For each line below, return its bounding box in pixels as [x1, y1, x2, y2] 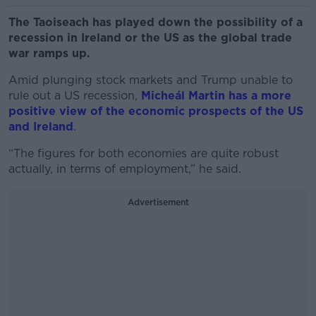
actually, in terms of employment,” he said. [8, 162, 245, 176]
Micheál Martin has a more [141, 89, 291, 102]
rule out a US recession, [8, 89, 141, 102]
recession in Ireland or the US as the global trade [8, 31, 292, 44]
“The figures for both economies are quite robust [8, 147, 279, 160]
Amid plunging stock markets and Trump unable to [8, 73, 293, 87]
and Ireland [8, 120, 73, 133]
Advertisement [127, 197, 189, 207]
